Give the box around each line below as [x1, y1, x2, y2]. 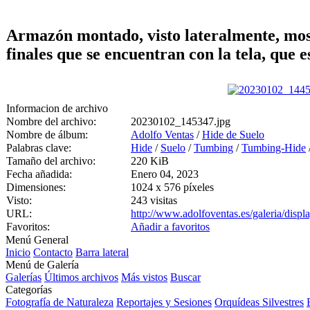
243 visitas [131, 194, 177, 206]
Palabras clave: [6, 141, 71, 154]
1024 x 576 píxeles [131, 181, 214, 193]
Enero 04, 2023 [131, 167, 199, 180]
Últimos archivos [44, 271, 118, 283]
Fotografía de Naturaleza [6, 295, 113, 308]
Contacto [33, 246, 73, 258]
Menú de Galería [6, 258, 79, 271]
